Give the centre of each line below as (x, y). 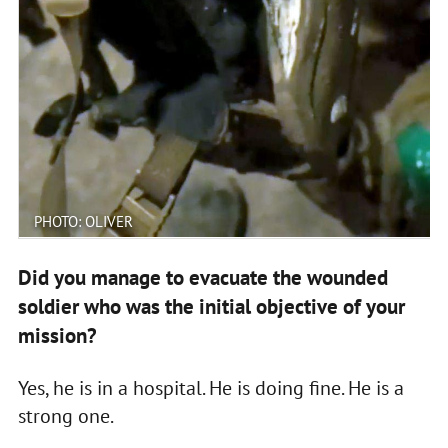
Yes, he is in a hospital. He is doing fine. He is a (210, 387)
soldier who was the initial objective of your (211, 306)
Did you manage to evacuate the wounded (202, 277)
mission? (57, 335)
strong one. (65, 415)
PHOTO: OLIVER (83, 221)
